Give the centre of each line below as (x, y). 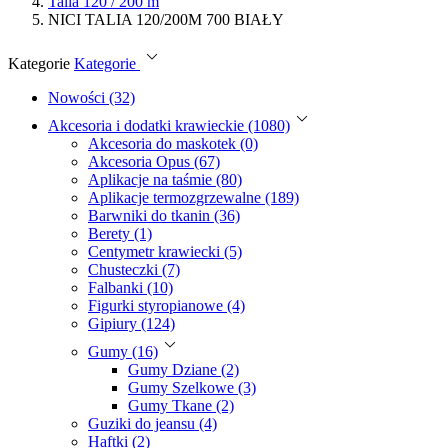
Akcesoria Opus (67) (154, 161)
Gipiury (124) (131, 323)
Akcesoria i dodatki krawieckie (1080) (169, 125)
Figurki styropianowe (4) (166, 305)
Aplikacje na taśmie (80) (165, 179)
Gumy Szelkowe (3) (192, 387)
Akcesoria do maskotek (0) (173, 143)
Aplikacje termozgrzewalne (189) (193, 197)
